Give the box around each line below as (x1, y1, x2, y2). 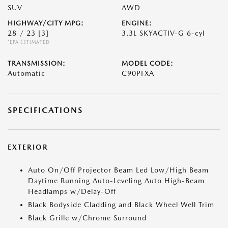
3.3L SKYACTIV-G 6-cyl (122, 29, 205, 37)
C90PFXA (122, 69, 154, 77)
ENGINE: (122, 19, 152, 27)
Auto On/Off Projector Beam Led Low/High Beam (28, 166, 209, 174)
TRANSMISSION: (8, 60, 66, 67)
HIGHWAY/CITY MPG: (8, 19, 84, 27)
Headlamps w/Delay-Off (28, 187, 116, 195)
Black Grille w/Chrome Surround (28, 214, 147, 222)
